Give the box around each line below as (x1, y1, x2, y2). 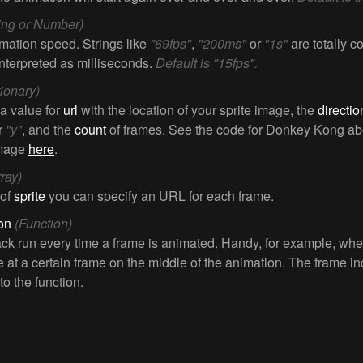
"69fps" (150, 34, 191, 53)
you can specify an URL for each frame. (45, 186, 274, 205)
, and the (22, 120, 75, 139)
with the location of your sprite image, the (78, 100, 318, 119)
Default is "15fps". (156, 53, 258, 72)
